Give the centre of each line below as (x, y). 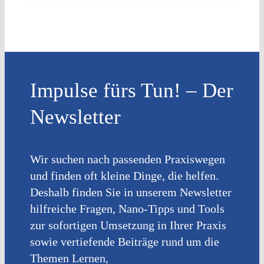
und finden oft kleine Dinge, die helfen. (125, 176)
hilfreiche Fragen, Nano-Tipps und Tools (128, 209)
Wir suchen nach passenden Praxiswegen (128, 159)
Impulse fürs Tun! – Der (132, 91)
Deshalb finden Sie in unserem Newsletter (131, 192)
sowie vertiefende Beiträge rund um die (125, 242)
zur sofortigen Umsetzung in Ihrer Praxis (128, 225)
